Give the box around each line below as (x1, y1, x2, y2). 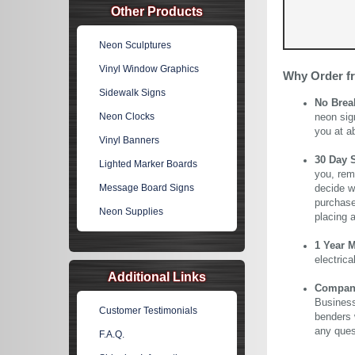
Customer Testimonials (99, 305, 198, 316)
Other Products (111, 5, 203, 18)
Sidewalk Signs (99, 87, 166, 98)
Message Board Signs (99, 182, 195, 193)
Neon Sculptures (99, 40, 172, 51)
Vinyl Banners (99, 135, 160, 146)
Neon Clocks (99, 111, 155, 122)
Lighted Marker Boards (99, 158, 198, 170)
